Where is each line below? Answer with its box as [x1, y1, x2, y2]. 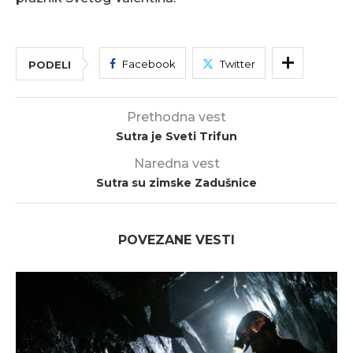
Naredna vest [133, 156, 220, 171]
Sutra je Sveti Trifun [116, 129, 237, 143]
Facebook [122, 58, 176, 70]
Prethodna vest [127, 110, 226, 124]
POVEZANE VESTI [118, 232, 235, 247]
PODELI [28, 58, 71, 71]
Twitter [220, 58, 255, 70]
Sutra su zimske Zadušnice [96, 176, 257, 190]
